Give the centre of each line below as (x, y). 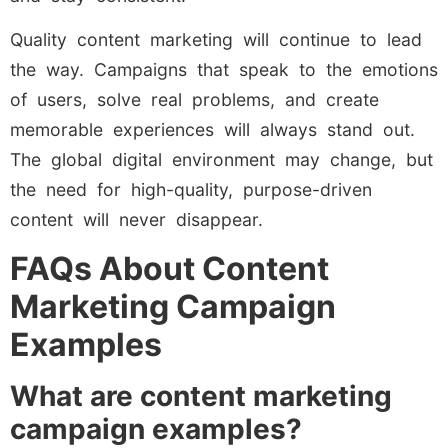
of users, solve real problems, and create (194, 100)
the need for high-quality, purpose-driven (191, 190)
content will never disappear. (136, 220)
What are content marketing (201, 395)
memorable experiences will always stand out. (212, 130)
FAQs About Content (169, 268)
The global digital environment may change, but (221, 160)
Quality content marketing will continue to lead (216, 40)
